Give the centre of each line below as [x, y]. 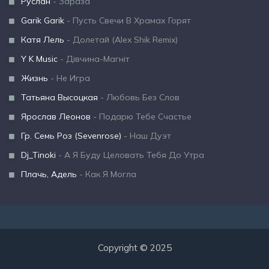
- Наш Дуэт [146, 136]
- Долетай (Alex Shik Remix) [121, 40]
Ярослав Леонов [56, 116]
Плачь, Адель [49, 174]
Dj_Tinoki [38, 155]
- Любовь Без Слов [139, 97]
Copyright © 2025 [134, 248]
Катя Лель [43, 40]
